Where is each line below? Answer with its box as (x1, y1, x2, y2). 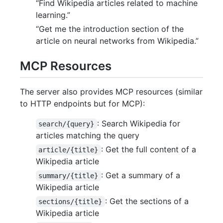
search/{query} (38, 119, 95, 128)
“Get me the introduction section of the (36, 23, 184, 34)
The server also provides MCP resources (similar (20, 86, 203, 97)
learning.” (36, 9, 70, 20)
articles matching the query (36, 130, 139, 140)
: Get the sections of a (105, 196, 191, 206)
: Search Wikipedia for (97, 118, 183, 128)
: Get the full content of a (101, 144, 199, 154)
